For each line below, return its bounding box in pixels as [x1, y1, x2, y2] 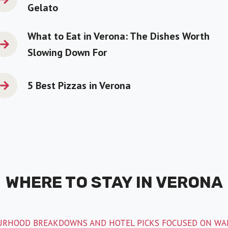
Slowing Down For [27, 46, 107, 59]
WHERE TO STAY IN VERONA [5, 173, 223, 192]
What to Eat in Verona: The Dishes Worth [27, 30, 210, 43]
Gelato [27, 1, 58, 14]
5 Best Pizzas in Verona [27, 79, 131, 92]
